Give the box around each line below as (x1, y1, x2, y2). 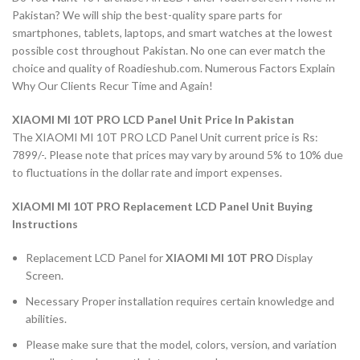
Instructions (12, 217, 78, 231)
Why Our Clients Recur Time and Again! (12, 79, 213, 93)
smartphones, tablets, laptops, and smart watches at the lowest (12, 26, 333, 40)
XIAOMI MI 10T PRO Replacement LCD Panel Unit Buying (12, 199, 313, 214)
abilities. (26, 312, 67, 326)
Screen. (26, 268, 63, 283)
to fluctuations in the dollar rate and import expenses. (12, 166, 282, 180)
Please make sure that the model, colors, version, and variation (26, 337, 337, 352)
